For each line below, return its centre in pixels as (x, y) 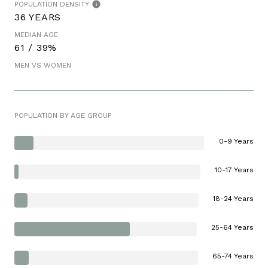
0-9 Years (236, 141)
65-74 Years (233, 256)
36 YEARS (38, 17)
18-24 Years (233, 198)
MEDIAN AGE (36, 34)
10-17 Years (234, 170)
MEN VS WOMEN (43, 65)
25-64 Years (232, 227)
